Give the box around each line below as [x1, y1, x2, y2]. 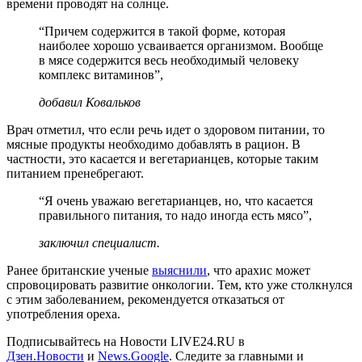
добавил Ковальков [39, 95, 141, 109]
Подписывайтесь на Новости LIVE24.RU [6, 334, 238, 348]
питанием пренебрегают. [6, 166, 144, 180]
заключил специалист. [39, 235, 160, 250]
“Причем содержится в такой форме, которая [39, 23, 285, 38]
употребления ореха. [6, 306, 120, 321]
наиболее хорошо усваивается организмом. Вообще [39, 38, 323, 53]
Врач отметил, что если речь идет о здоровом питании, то [6, 122, 325, 137]
